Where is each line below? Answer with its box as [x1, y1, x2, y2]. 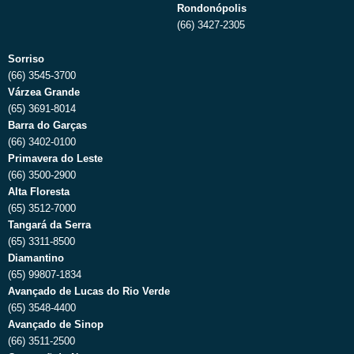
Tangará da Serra [8, 219, 91, 232]
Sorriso [8, 53, 44, 66]
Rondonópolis [177, 2, 247, 14]
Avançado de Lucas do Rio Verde [8, 285, 170, 298]
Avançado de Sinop [8, 318, 104, 331]
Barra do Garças [8, 119, 87, 132]
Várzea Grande [8, 86, 80, 99]
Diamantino [8, 252, 64, 265]
